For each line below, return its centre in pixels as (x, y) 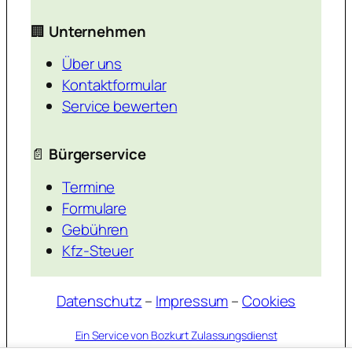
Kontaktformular (114, 85)
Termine (89, 187)
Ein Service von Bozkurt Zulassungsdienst (176, 335)
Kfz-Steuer (98, 250)
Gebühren (95, 229)
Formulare (95, 208)
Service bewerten (120, 106)
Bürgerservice (97, 154)
